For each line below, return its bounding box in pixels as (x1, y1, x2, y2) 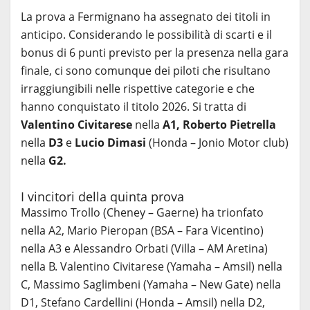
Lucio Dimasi (75, 134, 146, 150)
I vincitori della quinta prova (21, 188, 184, 205)
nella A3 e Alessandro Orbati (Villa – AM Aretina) (21, 240, 268, 256)
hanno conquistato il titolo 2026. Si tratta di (21, 98, 246, 114)
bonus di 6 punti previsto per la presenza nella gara (21, 44, 289, 60)
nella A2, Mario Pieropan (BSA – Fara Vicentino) (21, 222, 264, 238)
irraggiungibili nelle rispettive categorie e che (21, 80, 255, 96)
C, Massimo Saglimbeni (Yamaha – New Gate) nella (21, 276, 281, 292)
